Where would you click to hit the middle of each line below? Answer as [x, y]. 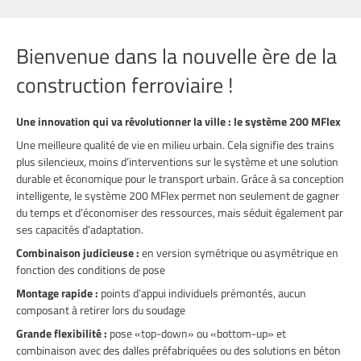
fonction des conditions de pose [93, 270]
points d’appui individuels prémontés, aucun [203, 293]
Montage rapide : [58, 293]
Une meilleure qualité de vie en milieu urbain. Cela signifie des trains [175, 145]
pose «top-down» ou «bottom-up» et [197, 334]
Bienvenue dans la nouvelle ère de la [176, 56]
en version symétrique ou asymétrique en [239, 253]
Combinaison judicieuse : [78, 253]
